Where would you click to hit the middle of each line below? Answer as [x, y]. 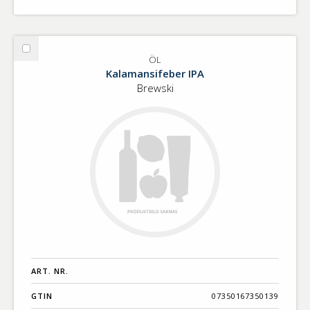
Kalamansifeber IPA [155, 74]
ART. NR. [50, 271]
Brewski [155, 88]
